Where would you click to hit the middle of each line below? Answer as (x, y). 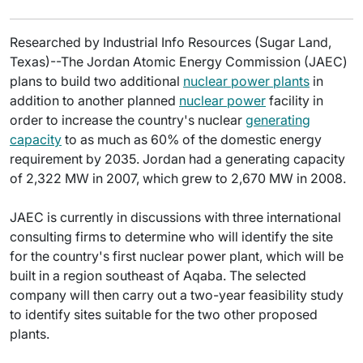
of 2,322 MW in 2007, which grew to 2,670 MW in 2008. (178, 178)
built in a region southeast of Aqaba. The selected (158, 275)
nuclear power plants (246, 81)
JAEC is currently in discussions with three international (175, 217)
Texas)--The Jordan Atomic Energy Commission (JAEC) (179, 62)
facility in (295, 100)
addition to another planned (94, 100)
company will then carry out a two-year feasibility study (177, 295)
